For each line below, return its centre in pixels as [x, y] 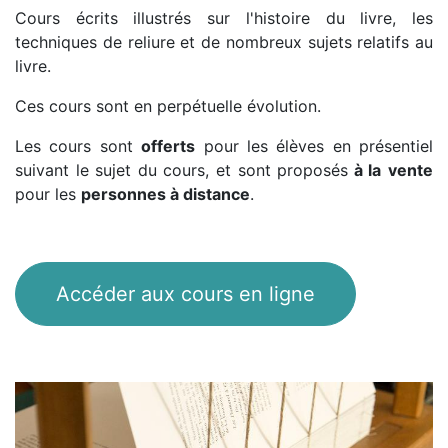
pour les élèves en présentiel [314, 145]
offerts [168, 145]
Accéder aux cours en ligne [185, 293]
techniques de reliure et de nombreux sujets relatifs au [224, 41]
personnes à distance [165, 193]
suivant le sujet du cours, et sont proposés [182, 169]
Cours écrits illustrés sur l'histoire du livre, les [224, 17]
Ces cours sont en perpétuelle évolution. [168, 105]
